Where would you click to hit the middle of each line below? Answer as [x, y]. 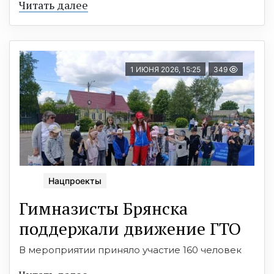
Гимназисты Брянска [103, 208]
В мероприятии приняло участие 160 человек [130, 250]
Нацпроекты [75, 181]
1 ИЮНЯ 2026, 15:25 [165, 69]
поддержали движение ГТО [130, 228]
